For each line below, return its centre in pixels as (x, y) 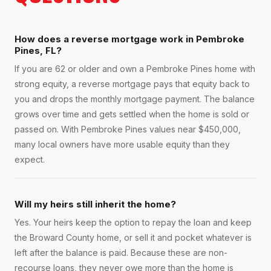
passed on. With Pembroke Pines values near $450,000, (128, 129)
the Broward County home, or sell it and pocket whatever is (133, 238)
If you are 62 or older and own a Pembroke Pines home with (135, 69)
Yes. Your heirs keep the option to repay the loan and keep (133, 223)
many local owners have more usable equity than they (122, 145)
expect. (30, 160)
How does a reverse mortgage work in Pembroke (129, 39)
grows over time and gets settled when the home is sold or (132, 114)
